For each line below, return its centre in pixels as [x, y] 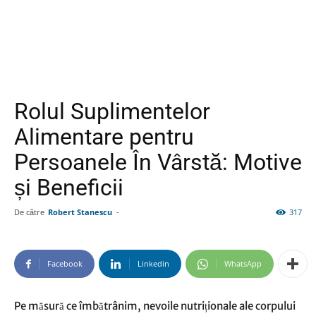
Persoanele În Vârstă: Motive [158, 162]
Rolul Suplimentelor [112, 111]
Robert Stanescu [80, 212]
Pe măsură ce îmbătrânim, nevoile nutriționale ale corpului [155, 306]
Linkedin [153, 263]
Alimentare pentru [104, 137]
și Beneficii [69, 188]
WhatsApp [243, 263]
